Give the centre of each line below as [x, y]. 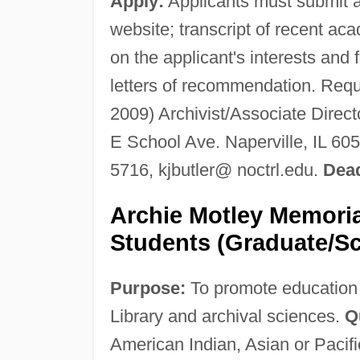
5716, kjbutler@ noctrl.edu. [216, 170]
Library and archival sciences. [227, 316]
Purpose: [147, 288]
